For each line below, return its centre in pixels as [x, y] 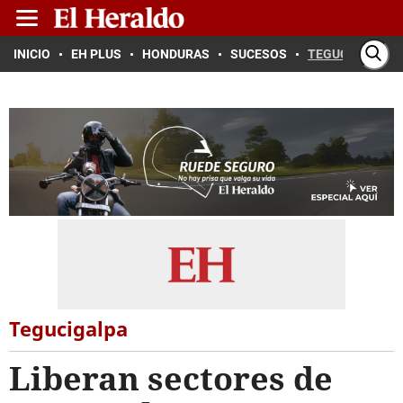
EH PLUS [96, 54]
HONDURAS [176, 54]
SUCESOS [259, 54]
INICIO [32, 54]
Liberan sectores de [171, 378]
